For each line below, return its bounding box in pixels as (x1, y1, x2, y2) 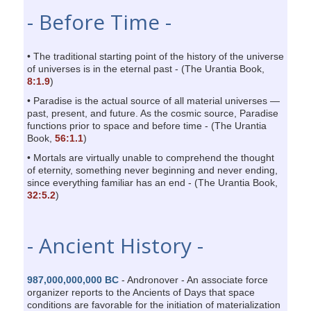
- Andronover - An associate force (118, 274, 268, 285)
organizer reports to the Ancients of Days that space (26, 286, 255, 298)
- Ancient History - (26, 230, 203, 260)
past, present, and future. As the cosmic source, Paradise (26, 107, 278, 119)
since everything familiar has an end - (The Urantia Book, (26, 176, 278, 188)
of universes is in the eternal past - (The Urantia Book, (26, 62, 264, 74)
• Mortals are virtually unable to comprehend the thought (26, 151, 274, 163)
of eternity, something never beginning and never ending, (26, 164, 278, 176)
